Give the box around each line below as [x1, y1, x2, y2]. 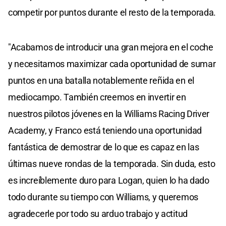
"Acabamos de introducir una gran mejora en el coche [8, 42, 213, 53]
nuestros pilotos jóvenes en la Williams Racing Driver [8, 108, 210, 120]
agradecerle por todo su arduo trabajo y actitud [8, 208, 188, 219]
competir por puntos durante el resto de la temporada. [8, 7, 216, 18]
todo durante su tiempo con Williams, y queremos [8, 192, 198, 203]
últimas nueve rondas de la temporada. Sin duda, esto [8, 158, 215, 169]
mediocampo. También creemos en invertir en [8, 92, 186, 103]
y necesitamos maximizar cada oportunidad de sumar [8, 59, 216, 70]
